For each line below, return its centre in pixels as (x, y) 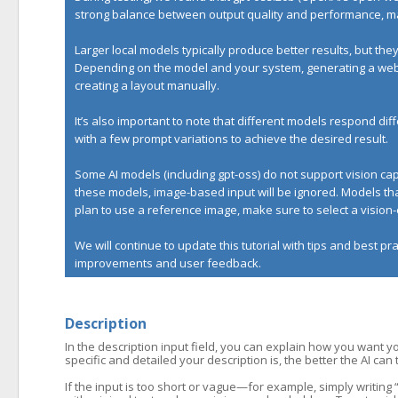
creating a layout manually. (147, 85)
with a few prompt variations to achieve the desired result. (231, 139)
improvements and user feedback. (168, 263)
